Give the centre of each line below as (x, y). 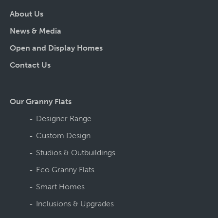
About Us (27, 14)
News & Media (36, 31)
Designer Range (64, 119)
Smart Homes (60, 187)
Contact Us (30, 65)
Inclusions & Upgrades (75, 204)
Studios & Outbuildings (76, 153)
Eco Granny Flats (65, 170)
